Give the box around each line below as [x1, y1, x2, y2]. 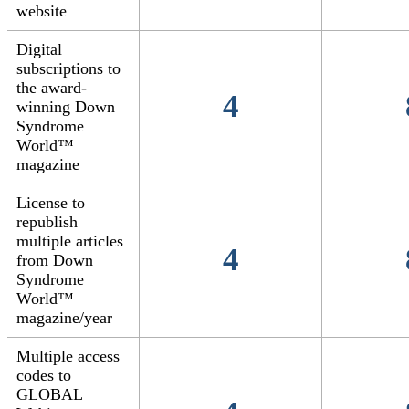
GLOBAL [16, 385, 83, 404]
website [16, 2, 67, 21]
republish [16, 213, 78, 232]
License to [16, 194, 85, 213]
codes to [16, 366, 71, 385]
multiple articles [16, 232, 123, 251]
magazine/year [16, 309, 112, 328]
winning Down [16, 98, 115, 117]
